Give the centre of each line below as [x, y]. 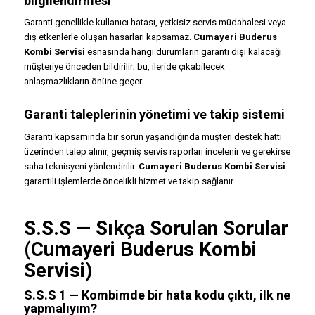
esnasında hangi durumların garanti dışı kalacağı [183, 52]
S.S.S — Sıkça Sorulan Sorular [156, 228]
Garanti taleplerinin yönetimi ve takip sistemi [154, 115]
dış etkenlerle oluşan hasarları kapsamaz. [108, 37]
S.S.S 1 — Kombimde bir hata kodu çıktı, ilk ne [157, 295]
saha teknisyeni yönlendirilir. [81, 166]
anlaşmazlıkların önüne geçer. [83, 82]
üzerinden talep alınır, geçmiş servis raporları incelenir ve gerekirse [157, 151]
